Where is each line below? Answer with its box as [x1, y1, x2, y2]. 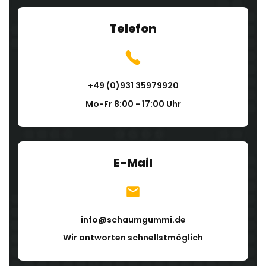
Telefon [109, 20, 157, 37]
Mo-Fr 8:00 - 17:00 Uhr [85, 97, 181, 110]
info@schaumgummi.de [80, 213, 186, 226]
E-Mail [113, 154, 153, 171]
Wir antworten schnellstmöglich [63, 232, 203, 244]
